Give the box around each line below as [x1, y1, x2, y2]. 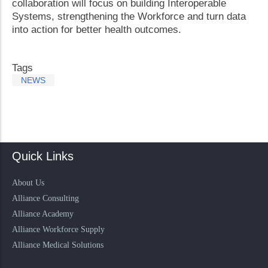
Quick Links [12, 150, 74, 163]
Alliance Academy [12, 209, 74, 218]
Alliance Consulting [12, 194, 79, 203]
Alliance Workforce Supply [12, 225, 105, 234]
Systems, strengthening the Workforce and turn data [12, 11, 246, 22]
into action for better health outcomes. [12, 24, 181, 35]
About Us [12, 178, 44, 187]
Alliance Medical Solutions [12, 240, 103, 249]
